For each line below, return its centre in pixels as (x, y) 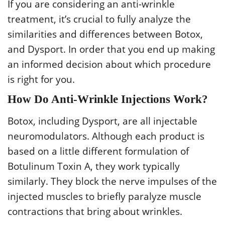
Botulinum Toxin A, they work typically (94, 166)
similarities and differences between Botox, (105, 34)
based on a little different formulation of (98, 151)
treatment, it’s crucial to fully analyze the (99, 19)
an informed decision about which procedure (109, 64)
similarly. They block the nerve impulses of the (112, 181)
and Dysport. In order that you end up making (111, 49)
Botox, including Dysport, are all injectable (102, 121)
